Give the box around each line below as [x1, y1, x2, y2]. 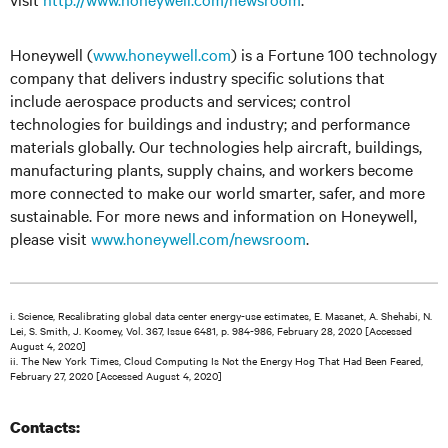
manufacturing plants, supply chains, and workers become [10, 158, 413, 180]
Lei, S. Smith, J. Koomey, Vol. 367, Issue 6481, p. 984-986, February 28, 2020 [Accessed [10, 323, 412, 338]
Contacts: [10, 416, 80, 438]
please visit [10, 227, 91, 249]
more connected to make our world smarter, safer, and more [10, 181, 425, 203]
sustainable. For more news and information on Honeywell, [10, 204, 417, 226]
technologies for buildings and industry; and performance [10, 112, 410, 134]
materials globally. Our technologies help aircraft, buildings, [10, 135, 422, 157]
